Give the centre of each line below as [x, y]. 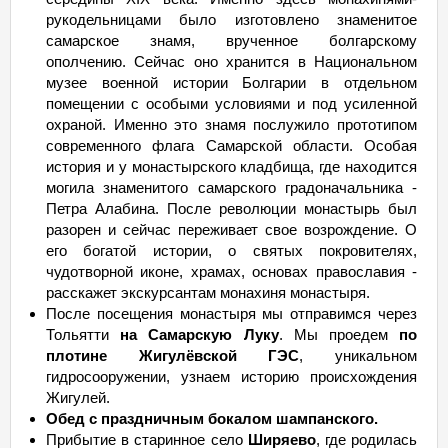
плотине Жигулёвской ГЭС [173, 355]
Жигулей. [78, 397]
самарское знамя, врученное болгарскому [231, 40]
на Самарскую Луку [199, 334]
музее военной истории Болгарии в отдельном [231, 82]
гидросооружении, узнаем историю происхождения [231, 376]
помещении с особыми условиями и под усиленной [231, 103]
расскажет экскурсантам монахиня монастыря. [208, 292]
